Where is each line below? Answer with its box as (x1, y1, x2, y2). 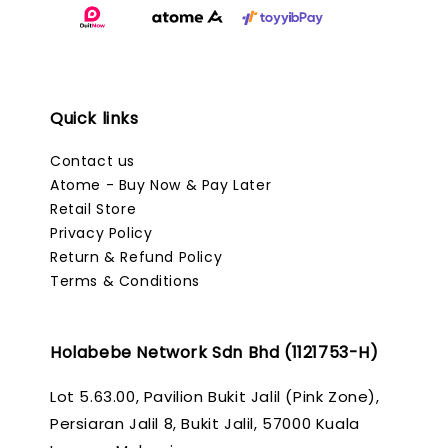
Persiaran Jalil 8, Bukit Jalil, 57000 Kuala (50, 413, 360, 434)
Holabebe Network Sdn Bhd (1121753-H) (50, 341, 379, 364)
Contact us (50, 151, 135, 171)
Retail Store (50, 199, 137, 219)
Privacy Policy (50, 223, 153, 243)
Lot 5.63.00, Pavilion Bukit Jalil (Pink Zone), (50, 386, 380, 407)
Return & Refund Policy (50, 247, 223, 267)
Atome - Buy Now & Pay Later (50, 175, 272, 195)
